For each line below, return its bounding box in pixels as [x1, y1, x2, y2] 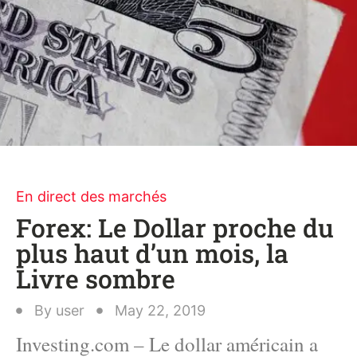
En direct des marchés [16, 188, 167, 205]
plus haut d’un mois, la [16, 236, 288, 270]
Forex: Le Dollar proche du [16, 210, 334, 245]
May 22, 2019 [115, 302, 206, 319]
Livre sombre [16, 261, 175, 296]
